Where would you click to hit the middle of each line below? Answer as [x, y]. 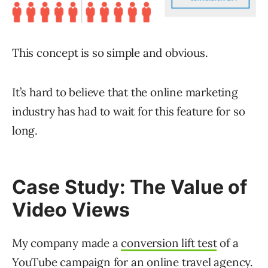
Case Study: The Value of [130, 187]
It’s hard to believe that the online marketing [125, 92]
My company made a [67, 243]
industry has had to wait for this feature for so [129, 111]
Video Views [71, 209]
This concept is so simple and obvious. [110, 52]
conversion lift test [169, 243]
